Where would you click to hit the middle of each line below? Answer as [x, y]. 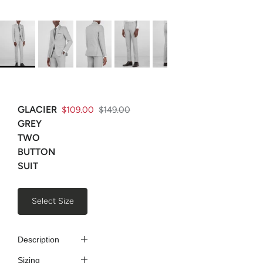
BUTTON [36, 151]
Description [38, 239]
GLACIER [37, 109]
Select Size [53, 201]
